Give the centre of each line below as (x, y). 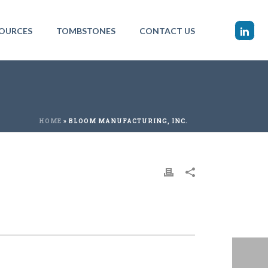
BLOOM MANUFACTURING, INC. (128, 121)
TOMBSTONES (86, 31)
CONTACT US (167, 31)
